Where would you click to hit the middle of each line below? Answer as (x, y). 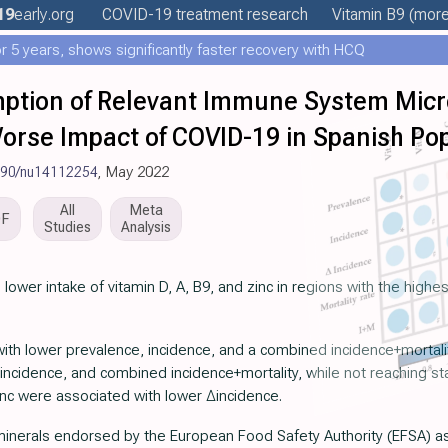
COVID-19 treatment (172, 14)
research (275, 14)
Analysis (146, 227)
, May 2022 (133, 172)
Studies (67, 227)
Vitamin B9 (368, 14)
